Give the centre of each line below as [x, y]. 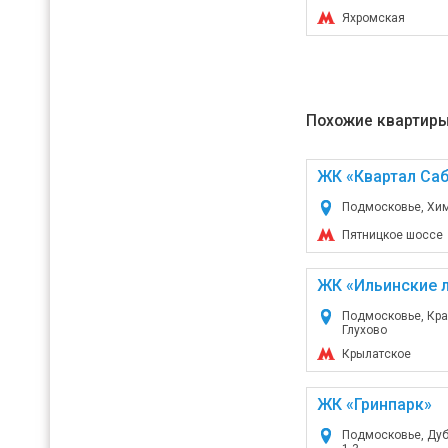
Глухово [364, 330]
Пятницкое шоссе [392, 235]
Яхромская [373, 18]
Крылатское [376, 354]
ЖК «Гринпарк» [374, 405]
